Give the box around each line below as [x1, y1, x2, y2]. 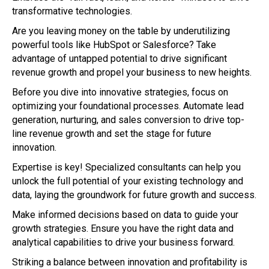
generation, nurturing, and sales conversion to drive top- [12, 114, 244, 126]
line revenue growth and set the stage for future [12, 128, 211, 140]
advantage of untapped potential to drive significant [12, 53, 227, 65]
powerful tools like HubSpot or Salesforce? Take [12, 39, 216, 51]
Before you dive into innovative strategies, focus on [12, 86, 228, 98]
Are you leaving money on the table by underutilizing [12, 25, 230, 37]
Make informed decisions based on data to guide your [12, 209, 238, 221]
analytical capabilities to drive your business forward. [12, 237, 235, 249]
